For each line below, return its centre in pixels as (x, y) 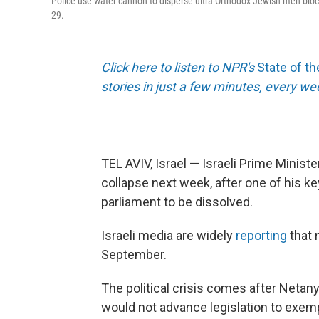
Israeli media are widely (168, 236)
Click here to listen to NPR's (179, 68)
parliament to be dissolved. (177, 202)
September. (134, 255)
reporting (261, 236)
